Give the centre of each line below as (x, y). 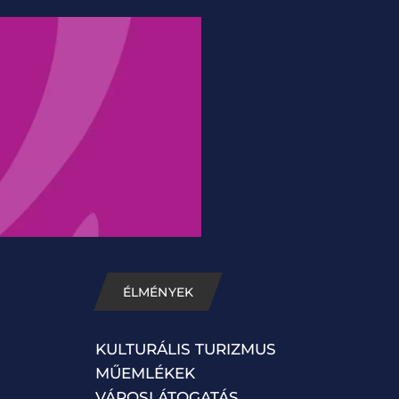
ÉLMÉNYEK (158, 292)
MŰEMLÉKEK (145, 373)
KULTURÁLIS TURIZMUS (186, 349)
